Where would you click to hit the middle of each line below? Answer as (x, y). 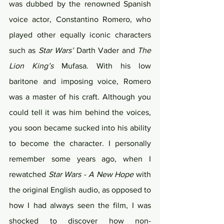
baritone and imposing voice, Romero (80, 81)
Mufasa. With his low (102, 66)
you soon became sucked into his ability (80, 128)
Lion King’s (31, 66)
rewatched (29, 174)
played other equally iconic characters (80, 35)
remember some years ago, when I (80, 159)
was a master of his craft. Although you (80, 97)
